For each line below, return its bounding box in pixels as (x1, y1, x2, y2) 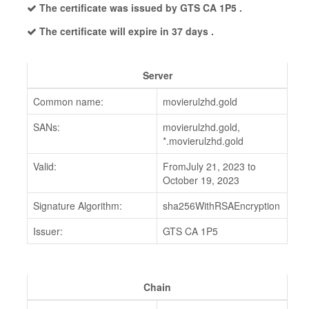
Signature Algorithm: (33, 199, 122, 212)
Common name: (33, 94, 103, 108)
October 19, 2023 (163, 173, 239, 187)
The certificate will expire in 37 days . (37, 24, 214, 38)
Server (142, 68, 172, 82)
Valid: (33, 159, 57, 173)
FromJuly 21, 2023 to (163, 159, 256, 173)
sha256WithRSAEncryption (163, 199, 280, 212)
